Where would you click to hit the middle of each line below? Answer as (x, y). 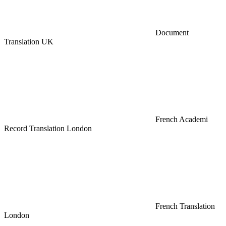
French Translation (185, 206)
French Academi (182, 120)
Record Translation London (48, 129)
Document (172, 33)
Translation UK (29, 42)
